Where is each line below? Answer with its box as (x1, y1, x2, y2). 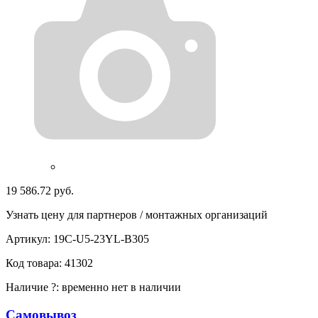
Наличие (6, 280, 51, 293)
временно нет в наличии (62, 280, 181, 293)
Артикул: (6, 232, 53, 245)
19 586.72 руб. (6, 184, 74, 197)
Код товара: (6, 256, 65, 269)
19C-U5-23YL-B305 (53, 232, 149, 245)
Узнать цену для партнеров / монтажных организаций (6, 208, 268, 221)
